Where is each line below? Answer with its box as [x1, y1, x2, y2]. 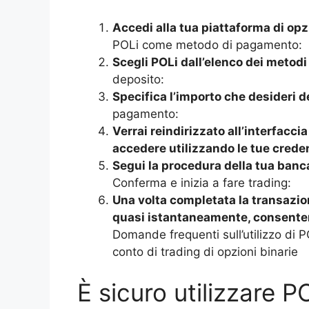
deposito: [112, 72, 164, 86]
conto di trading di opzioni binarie [112, 244, 298, 259]
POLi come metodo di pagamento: [112, 37, 302, 52]
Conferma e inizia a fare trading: [112, 175, 291, 190]
